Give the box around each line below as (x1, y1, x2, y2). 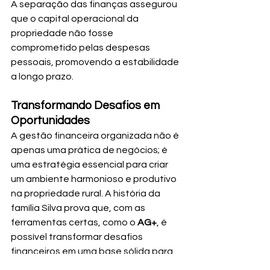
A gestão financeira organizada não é (11, 130, 181, 140)
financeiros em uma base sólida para (11, 246, 175, 256)
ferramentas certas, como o (11, 217, 137, 227)
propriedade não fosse (11, 28, 115, 38)
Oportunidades (11, 114, 90, 127)
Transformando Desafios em (11, 99, 162, 111)
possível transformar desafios (11, 231, 145, 242)
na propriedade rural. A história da (11, 188, 162, 198)
